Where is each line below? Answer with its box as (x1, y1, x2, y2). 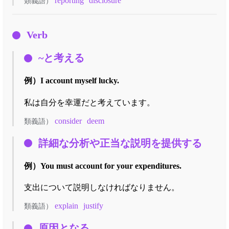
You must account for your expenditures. (40, 161, 181, 170)
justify (83, 201, 103, 211)
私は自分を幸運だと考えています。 (24, 98, 155, 107)
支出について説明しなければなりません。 (24, 183, 179, 192)
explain (55, 201, 78, 211)
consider (55, 116, 82, 125)
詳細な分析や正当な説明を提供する (38, 137, 202, 149)
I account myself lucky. (40, 76, 119, 85)
